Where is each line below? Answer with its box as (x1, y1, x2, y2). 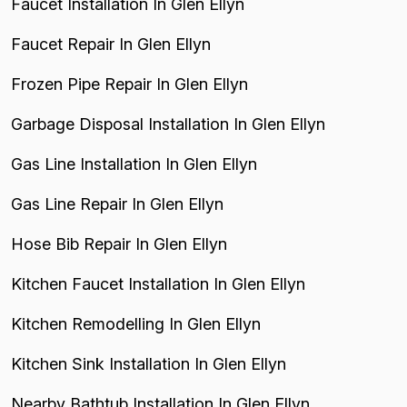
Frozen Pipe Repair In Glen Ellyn (11, 74, 248, 94)
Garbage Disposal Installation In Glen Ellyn (11, 114, 325, 134)
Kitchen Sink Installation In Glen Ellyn (11, 354, 286, 373)
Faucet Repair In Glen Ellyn (11, 35, 211, 54)
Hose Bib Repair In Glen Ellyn (11, 234, 227, 253)
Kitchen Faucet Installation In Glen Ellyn (11, 274, 305, 293)
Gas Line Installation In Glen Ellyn (11, 154, 257, 174)
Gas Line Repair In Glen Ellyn (11, 194, 223, 213)
